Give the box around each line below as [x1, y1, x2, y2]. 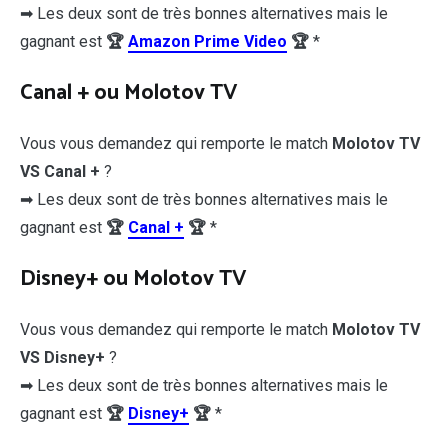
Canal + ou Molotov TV [20, 74, 238, 111]
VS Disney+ [20, 347, 105, 367]
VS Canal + [20, 161, 100, 181]
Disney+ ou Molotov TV [20, 260, 247, 297]
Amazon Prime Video [128, 31, 287, 51]
